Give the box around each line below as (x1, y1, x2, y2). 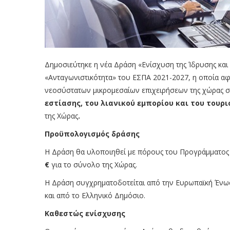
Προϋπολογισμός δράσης (45, 129, 140, 139)
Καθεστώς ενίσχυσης (45, 208, 125, 219)
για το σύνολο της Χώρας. (49, 160, 137, 170)
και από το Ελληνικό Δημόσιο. (45, 190, 145, 201)
